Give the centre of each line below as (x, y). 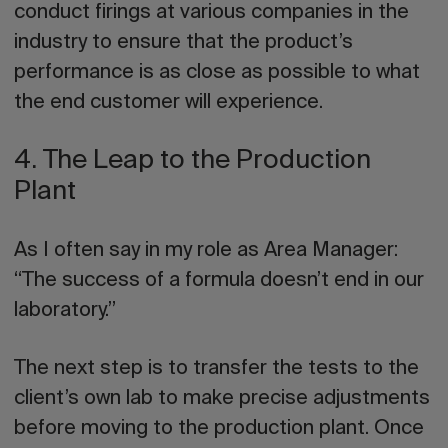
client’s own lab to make (126, 399)
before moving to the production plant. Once (219, 429)
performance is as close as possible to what (217, 73)
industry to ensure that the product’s (183, 43)
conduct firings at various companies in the (211, 13)
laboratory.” (65, 311)
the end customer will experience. (168, 103)
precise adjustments (334, 399)
